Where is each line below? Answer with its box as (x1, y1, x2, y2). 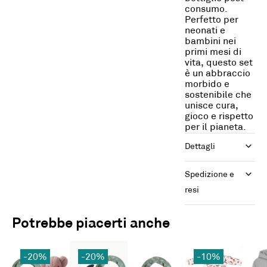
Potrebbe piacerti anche (12, 217, 170, 231)
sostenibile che (184, 91, 252, 100)
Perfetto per (184, 15, 238, 25)
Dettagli (184, 142, 215, 151)
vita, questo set (184, 58, 253, 68)
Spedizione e (184, 170, 234, 179)
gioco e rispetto (184, 112, 253, 122)
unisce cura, (184, 101, 238, 111)
